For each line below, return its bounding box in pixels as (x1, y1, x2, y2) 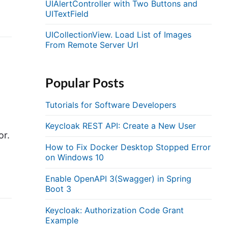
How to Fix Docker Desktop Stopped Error (45, 142, 211, 153)
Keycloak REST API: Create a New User (45, 121, 196, 131)
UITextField (45, 8, 89, 19)
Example (45, 215, 79, 225)
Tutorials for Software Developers (45, 99, 177, 110)
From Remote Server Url (45, 40, 139, 50)
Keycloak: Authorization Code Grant (45, 205, 184, 215)
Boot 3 (45, 184, 72, 194)
